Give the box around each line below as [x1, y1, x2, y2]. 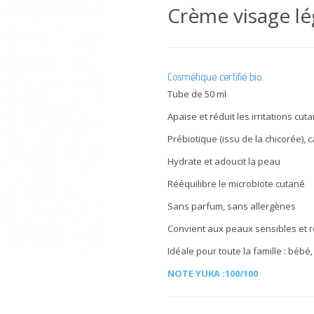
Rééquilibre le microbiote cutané [168, 177, 305, 190]
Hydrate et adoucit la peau [168, 154, 280, 168]
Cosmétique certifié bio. [168, 70, 263, 84]
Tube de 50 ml [168, 87, 231, 100]
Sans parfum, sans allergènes [168, 199, 296, 212]
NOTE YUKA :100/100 [168, 266, 258, 280]
